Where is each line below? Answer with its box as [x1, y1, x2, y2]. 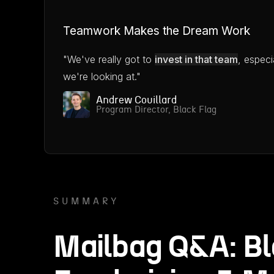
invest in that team [155, 53, 238, 65]
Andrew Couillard [96, 95, 177, 105]
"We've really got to [63, 53, 155, 65]
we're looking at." [63, 70, 141, 83]
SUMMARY [53, 197, 119, 206]
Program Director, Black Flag [96, 105, 217, 114]
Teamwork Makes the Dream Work [63, 24, 250, 38]
